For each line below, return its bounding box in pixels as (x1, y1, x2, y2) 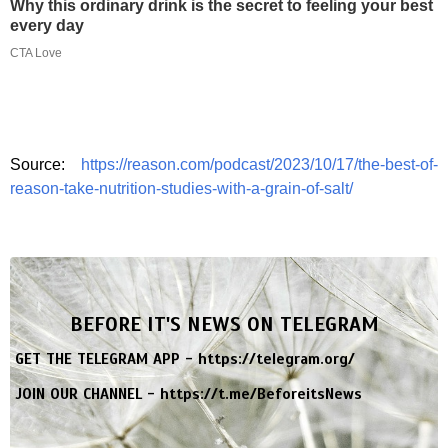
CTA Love (10, 45, 62, 60)
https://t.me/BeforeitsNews (160, 384, 362, 403)
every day (10, 16, 84, 34)
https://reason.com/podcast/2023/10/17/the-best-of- (81, 155, 438, 173)
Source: (10, 155, 81, 173)
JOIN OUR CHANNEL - (15, 384, 160, 403)
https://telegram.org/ (198, 349, 355, 368)
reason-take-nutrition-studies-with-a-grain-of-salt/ (10, 179, 353, 197)
